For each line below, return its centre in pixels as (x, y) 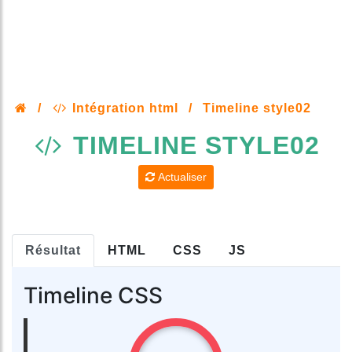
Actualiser (181, 177)
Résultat (53, 250)
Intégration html (123, 108)
